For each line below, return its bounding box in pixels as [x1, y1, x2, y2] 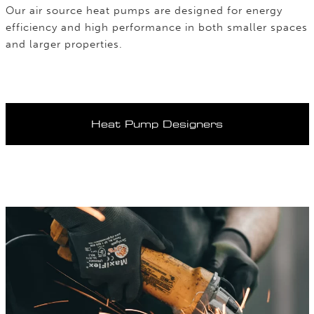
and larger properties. [5, 38, 123, 50]
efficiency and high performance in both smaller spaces [5, 21, 308, 34]
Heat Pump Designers [91, 118, 223, 130]
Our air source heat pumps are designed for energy [5, 4, 282, 17]
